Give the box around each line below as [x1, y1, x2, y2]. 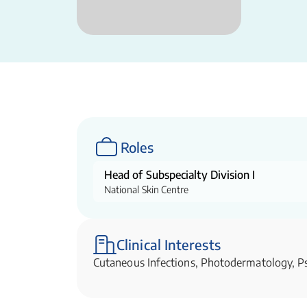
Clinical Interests [116, 236, 221, 253]
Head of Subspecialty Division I [104, 168, 256, 182]
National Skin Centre [104, 184, 189, 195]
